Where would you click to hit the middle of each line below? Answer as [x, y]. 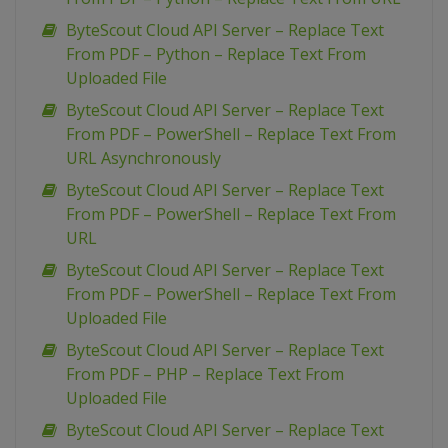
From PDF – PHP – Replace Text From [205, 374]
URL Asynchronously [143, 158]
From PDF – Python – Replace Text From [216, 54]
